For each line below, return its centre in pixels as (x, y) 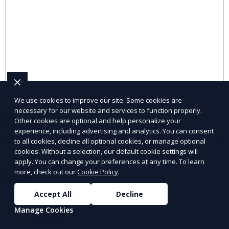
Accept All (53, 194)
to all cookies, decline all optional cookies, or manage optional (110, 141)
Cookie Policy (98, 172)
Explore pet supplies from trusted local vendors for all (114, 142)
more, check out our (46, 172)
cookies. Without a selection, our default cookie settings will (106, 151)
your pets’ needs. (39, 155)
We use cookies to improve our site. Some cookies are (98, 100)
